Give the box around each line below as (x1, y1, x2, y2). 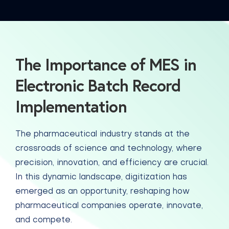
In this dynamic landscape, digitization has (15, 173, 187, 181)
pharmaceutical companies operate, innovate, (15, 202, 203, 210)
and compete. (15, 216, 72, 224)
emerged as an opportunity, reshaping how (15, 188, 190, 196)
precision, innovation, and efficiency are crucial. (15, 159, 209, 167)
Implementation (15, 96, 127, 117)
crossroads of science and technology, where (15, 145, 202, 153)
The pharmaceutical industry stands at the (15, 130, 190, 139)
